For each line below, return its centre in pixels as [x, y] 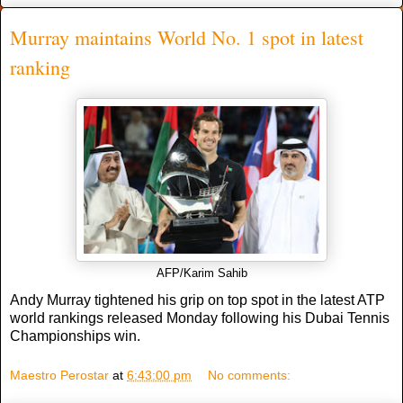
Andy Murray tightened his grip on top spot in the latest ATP [197, 300]
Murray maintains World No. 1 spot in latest [187, 37]
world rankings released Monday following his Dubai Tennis [200, 318]
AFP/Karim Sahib [201, 274]
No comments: [250, 375]
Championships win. [75, 336]
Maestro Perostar [59, 375]
